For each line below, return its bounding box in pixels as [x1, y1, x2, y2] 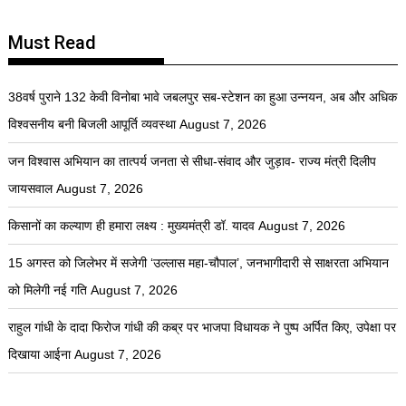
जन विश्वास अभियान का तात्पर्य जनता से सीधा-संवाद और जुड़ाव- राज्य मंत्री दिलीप [8, 153, 377, 169]
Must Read [8, 31, 97, 53]
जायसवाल [8, 180, 53, 196]
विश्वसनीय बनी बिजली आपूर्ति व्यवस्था [8, 116, 177, 131]
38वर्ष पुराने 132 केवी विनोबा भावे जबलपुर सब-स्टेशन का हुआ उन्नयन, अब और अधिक [8, 89, 398, 104]
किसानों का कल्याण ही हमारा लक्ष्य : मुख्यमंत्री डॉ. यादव [8, 217, 256, 233]
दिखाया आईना [8, 346, 72, 362]
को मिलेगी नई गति [8, 282, 88, 297]
